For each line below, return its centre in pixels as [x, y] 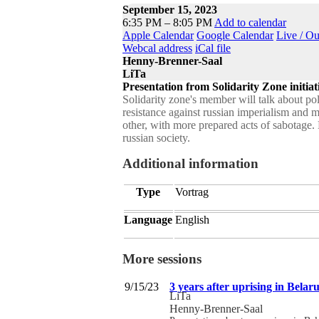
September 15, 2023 [170, 9]
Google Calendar [235, 35]
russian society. [156, 137]
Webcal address [157, 48]
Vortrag [192, 192]
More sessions [162, 258]
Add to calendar [250, 22]
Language [148, 219]
